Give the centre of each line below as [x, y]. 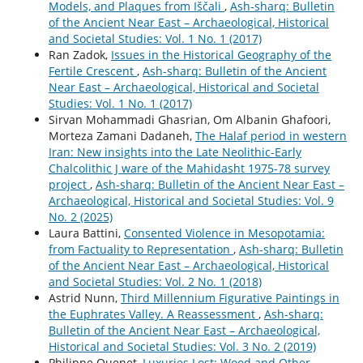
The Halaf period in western [271, 135]
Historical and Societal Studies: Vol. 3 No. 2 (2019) [182, 346]
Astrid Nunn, [84, 297]
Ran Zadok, [79, 54]
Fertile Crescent [92, 70]
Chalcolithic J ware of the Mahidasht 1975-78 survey [189, 168]
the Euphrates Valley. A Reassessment [153, 314]
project [69, 184]
